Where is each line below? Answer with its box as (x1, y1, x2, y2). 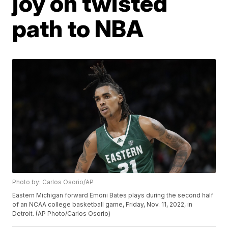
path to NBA (12, 14, 144, 43)
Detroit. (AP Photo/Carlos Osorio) (12, 210, 111, 218)
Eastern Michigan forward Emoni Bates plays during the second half (12, 191, 214, 199)
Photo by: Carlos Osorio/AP (12, 178, 94, 186)
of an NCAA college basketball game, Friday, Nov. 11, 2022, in (12, 201, 193, 209)
